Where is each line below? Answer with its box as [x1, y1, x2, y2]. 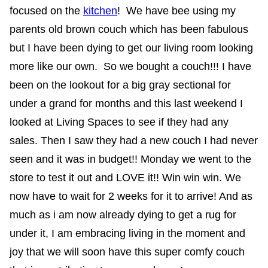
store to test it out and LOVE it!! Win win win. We [10, 171, 241, 184]
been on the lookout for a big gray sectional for [10, 78, 231, 91]
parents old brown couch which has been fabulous [10, 23, 248, 35]
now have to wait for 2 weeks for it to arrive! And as [10, 190, 252, 202]
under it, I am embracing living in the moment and [10, 227, 245, 239]
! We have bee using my [117, 4, 236, 17]
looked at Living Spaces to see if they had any [10, 115, 229, 128]
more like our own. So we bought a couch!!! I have [10, 60, 251, 72]
